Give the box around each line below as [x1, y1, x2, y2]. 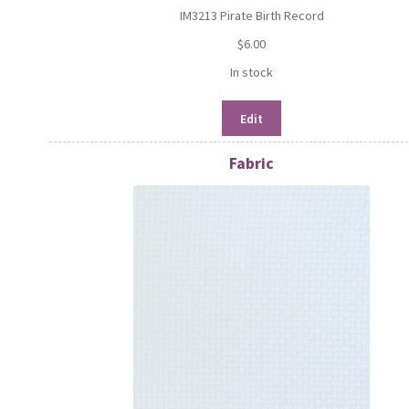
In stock [230, 64, 274, 81]
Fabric [229, 153, 275, 174]
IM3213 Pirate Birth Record [179, 7, 324, 25]
